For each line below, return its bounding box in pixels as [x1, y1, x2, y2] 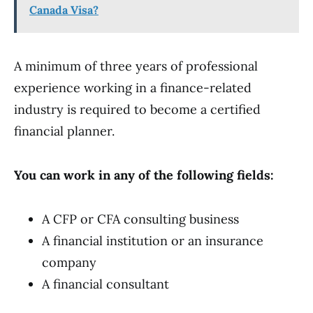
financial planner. [14, 123, 115, 139]
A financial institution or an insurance [42, 233, 263, 249]
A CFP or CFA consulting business [42, 211, 239, 227]
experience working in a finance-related [14, 80, 252, 96]
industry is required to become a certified [14, 101, 261, 117]
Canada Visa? [29, 3, 99, 17]
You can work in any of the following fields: [14, 167, 274, 183]
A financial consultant [42, 276, 169, 292]
